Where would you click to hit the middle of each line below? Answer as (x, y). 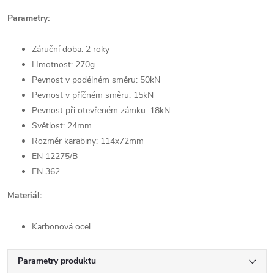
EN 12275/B (55, 156)
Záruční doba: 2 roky (71, 49)
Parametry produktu (57, 261)
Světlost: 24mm (62, 126)
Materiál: (24, 195)
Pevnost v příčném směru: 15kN (93, 95)
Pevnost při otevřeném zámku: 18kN (101, 110)
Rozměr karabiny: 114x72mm (88, 141)
